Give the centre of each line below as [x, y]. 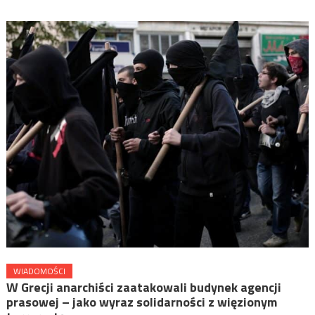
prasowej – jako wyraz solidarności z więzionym [141, 302]
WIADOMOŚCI [39, 271]
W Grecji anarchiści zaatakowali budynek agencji [143, 288]
